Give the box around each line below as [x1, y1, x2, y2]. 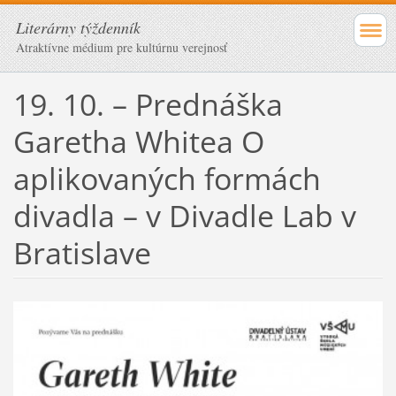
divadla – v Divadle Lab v [12, 194, 356, 236]
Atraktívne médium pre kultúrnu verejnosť [16, 39, 227, 56]
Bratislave [12, 232, 151, 273]
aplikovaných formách [12, 157, 321, 199]
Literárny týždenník [16, 17, 141, 38]
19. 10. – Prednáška [12, 83, 283, 125]
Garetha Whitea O [12, 120, 264, 162]
